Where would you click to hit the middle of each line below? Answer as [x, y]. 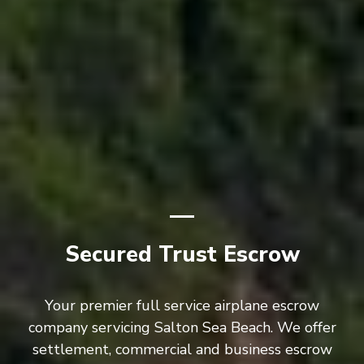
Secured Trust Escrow [182, 255]
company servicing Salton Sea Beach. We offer [182, 327]
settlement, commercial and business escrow [182, 349]
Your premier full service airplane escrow [182, 305]
